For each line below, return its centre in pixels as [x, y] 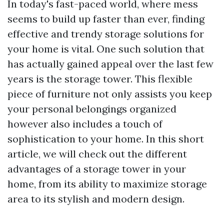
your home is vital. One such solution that [106, 49]
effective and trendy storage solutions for [106, 34]
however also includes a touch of [85, 124]
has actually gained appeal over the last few [110, 64]
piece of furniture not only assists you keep [110, 94]
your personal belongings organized [92, 109]
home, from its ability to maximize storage [107, 184]
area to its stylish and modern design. [96, 199]
